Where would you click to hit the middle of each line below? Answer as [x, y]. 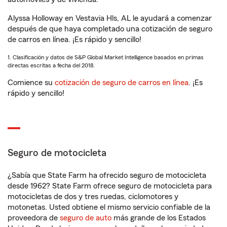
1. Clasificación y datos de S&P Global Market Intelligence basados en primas [106, 57]
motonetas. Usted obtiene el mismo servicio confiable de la [109, 207]
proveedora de [34, 218]
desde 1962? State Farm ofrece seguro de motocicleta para [110, 186]
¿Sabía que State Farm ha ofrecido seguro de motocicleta [107, 175]
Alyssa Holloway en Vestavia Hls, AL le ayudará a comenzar [110, 18]
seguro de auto [86, 218]
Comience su [31, 83]
